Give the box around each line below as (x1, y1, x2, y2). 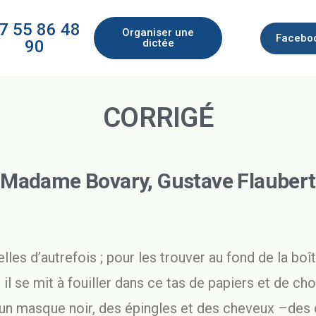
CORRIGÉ (103, 102, 213, 134)
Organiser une (122, 26, 194, 39)
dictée (142, 37, 174, 49)
